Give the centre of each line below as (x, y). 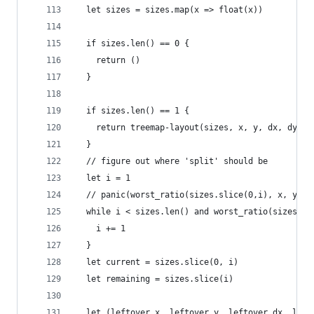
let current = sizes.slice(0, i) (157, 262)
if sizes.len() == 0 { (133, 43)
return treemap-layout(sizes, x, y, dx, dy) (189, 128)
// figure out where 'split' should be (172, 161)
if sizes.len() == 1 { (133, 111)
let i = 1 (103, 178)
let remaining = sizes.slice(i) (155, 279)
